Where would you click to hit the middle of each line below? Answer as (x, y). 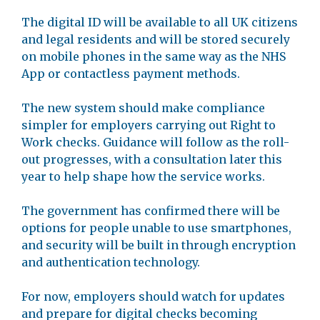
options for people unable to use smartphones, (156, 228)
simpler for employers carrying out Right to (149, 125)
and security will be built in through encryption (159, 245)
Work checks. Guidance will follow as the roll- (155, 142)
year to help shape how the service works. (143, 176)
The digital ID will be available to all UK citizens (160, 22)
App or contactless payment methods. (131, 74)
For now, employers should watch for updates (153, 296)
